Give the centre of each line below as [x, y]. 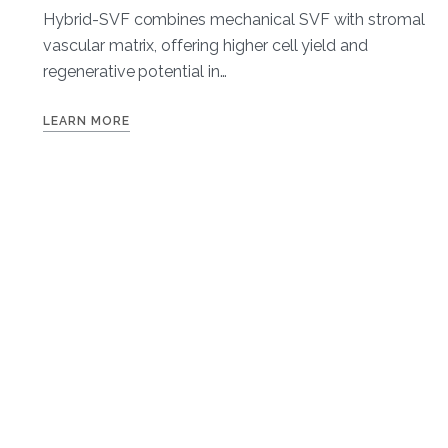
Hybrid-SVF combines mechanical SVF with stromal [234, 20]
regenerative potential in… [135, 72]
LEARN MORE [86, 121]
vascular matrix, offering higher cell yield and [206, 46]
